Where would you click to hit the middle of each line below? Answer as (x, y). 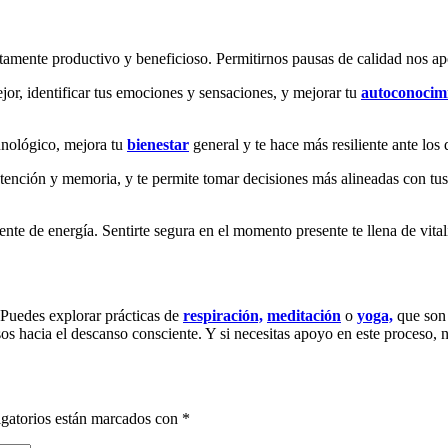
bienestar (158, 145)
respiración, (223, 316)
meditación (304, 316)
